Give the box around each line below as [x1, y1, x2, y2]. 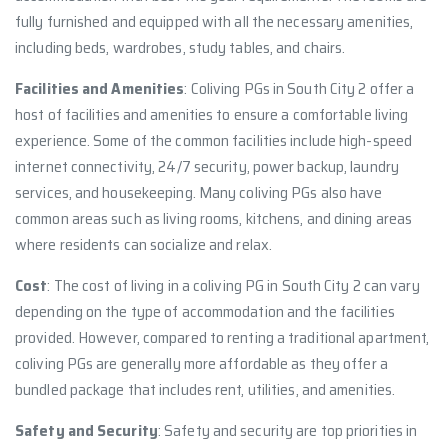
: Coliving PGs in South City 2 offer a [184, 76, 415, 101]
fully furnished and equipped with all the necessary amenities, [15, 9, 414, 34]
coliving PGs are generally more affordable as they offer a [15, 351, 388, 376]
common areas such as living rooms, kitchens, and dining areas [15, 206, 413, 231]
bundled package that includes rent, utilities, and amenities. [15, 377, 396, 402]
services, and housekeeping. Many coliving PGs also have [15, 180, 383, 205]
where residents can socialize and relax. [15, 232, 273, 257]
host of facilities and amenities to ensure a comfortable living [15, 102, 409, 127]
